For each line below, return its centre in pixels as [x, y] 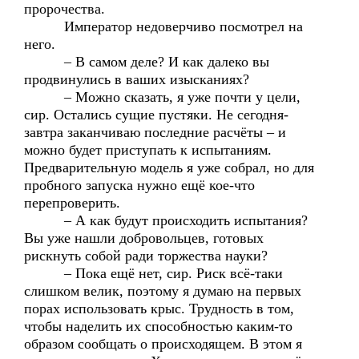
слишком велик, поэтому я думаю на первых [163, 291]
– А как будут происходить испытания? [166, 220]
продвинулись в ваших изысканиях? [137, 79]
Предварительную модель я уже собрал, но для [169, 167]
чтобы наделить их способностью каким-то [158, 326]
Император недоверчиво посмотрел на [163, 26]
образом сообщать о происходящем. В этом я [163, 344]
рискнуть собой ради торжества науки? [146, 256]
